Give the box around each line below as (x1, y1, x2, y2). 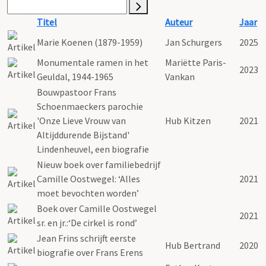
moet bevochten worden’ (37, 186, 139, 199)
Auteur (165, 15, 192, 28)
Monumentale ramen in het (37, 56, 148, 68)
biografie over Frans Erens (37, 246, 143, 258)
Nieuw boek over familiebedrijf (37, 158, 161, 170)
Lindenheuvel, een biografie (37, 142, 149, 155)
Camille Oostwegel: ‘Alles (37, 172, 140, 185)
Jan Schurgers (165, 36, 222, 48)
